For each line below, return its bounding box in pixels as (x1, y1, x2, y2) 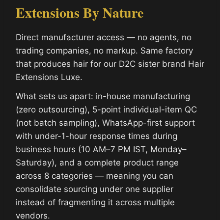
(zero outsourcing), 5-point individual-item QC (16, 104, 197, 114)
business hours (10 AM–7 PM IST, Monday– (16, 144, 187, 154)
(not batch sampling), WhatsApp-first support (16, 117, 195, 128)
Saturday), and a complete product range (16, 157, 179, 167)
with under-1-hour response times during (16, 131, 177, 141)
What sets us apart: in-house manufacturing (16, 91, 190, 101)
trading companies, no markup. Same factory (16, 45, 193, 55)
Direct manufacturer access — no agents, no (16, 32, 192, 42)
